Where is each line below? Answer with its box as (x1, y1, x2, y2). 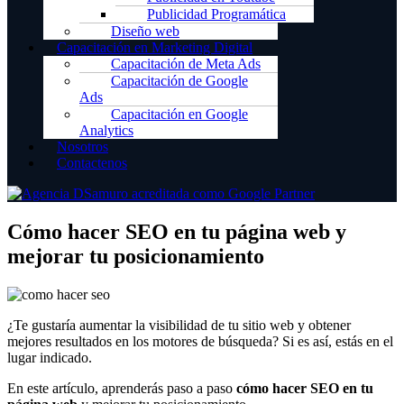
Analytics (79, 123, 133, 138)
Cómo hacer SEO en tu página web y (7, 219, 346, 243)
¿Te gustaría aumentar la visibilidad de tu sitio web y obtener (7, 317, 351, 333)
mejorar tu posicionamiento (7, 243, 264, 268)
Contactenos (57, 155, 127, 170)
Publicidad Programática (147, 6, 286, 22)
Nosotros (57, 139, 108, 154)
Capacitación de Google (111, 73, 248, 88)
